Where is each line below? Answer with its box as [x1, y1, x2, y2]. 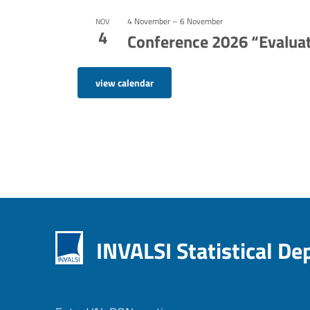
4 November [127, 15, 170, 28]
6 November [180, 15, 223, 28]
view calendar [95, 75, 154, 90]
